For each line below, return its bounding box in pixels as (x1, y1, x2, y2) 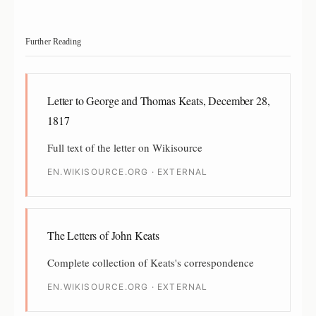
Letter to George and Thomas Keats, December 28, (47, 92, 270, 108)
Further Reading (25, 36, 81, 47)
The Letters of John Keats (47, 227, 159, 243)
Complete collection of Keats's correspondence (47, 255, 254, 269)
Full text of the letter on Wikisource (47, 140, 202, 154)
